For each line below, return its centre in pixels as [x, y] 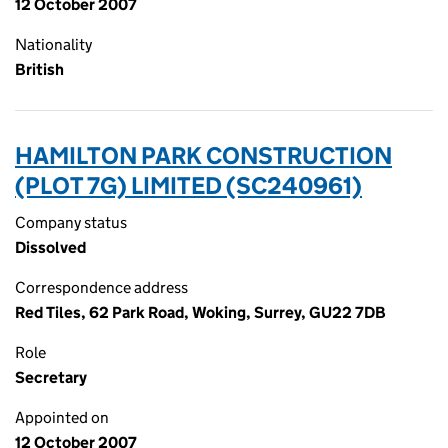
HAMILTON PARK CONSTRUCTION [203, 155]
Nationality [53, 44]
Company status [71, 222]
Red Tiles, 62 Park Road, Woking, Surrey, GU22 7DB [200, 312]
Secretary [51, 377]
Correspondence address [101, 287]
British [39, 69]
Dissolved [50, 247]
